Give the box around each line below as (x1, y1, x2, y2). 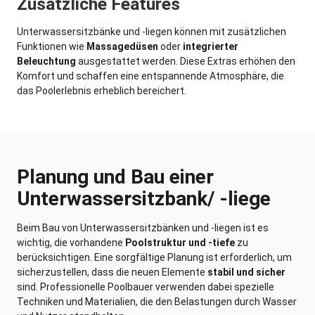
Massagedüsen (86, 40, 158, 52)
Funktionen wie (17, 40, 86, 52)
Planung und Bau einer (17, 165, 214, 188)
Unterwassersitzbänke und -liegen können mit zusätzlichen (17, 25, 286, 37)
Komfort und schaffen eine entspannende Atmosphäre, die (17, 70, 284, 82)
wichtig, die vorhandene (17, 236, 125, 248)
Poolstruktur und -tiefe (125, 236, 235, 248)
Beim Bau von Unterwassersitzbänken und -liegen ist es (17, 221, 269, 233)
